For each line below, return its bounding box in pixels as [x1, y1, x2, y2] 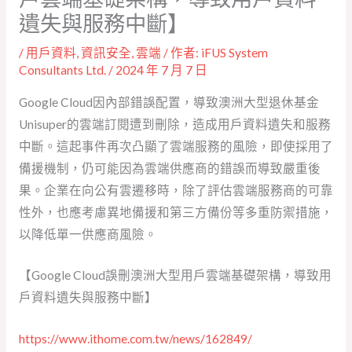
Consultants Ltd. [18, 63, 108, 78]
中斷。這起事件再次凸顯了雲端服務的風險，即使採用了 [18, 138, 333, 153]
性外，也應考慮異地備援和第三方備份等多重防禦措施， [18, 204, 333, 219]
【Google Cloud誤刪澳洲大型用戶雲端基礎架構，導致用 [18, 268, 332, 283]
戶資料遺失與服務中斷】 [18, 290, 159, 305]
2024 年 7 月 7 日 [115, 63, 207, 78]
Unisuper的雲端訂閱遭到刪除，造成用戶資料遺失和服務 [18, 116, 331, 131]
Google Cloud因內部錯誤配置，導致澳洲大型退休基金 [18, 94, 319, 109]
